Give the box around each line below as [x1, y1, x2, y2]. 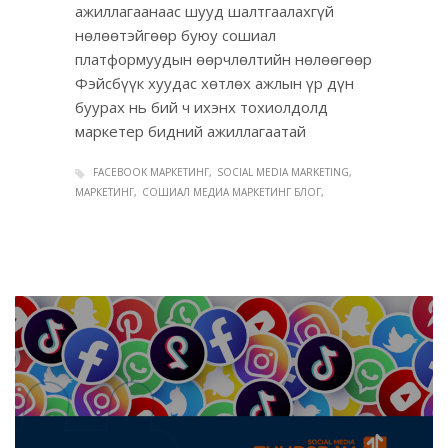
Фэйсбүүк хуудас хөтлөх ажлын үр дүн [75, 73, 354, 94]
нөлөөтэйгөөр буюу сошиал [75, 25, 276, 46]
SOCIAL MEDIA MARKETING [217, 165, 349, 180]
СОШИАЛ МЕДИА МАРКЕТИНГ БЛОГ [142, 184, 321, 199]
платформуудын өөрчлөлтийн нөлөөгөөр [75, 49, 372, 70]
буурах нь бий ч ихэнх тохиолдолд [75, 97, 328, 118]
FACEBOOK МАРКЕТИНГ [93, 165, 209, 180]
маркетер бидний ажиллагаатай [75, 121, 306, 142]
